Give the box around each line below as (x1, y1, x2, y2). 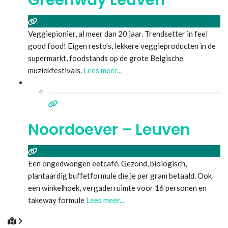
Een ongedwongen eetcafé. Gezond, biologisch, (28, 158, 187, 168)
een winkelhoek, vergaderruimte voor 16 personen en (28, 183, 207, 192)
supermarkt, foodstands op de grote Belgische (28, 53, 183, 63)
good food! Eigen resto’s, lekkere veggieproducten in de (28, 41, 216, 50)
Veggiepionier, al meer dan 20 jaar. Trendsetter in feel (28, 28, 208, 38)
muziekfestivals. (28, 65, 83, 75)
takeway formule (28, 195, 86, 205)
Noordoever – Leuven (28, 119, 190, 140)
